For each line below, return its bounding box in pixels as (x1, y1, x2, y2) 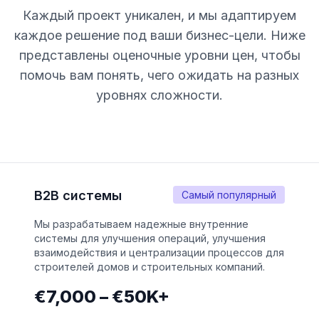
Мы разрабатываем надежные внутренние (34, 218, 249, 231)
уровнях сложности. (96, 88, 223, 103)
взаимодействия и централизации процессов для (34, 246, 284, 259)
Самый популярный (182, 189, 276, 202)
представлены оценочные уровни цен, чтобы (19, 48, 300, 63)
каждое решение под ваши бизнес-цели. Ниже (14, 28, 305, 43)
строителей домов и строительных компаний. (34, 261, 265, 273)
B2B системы (34, 188, 122, 204)
